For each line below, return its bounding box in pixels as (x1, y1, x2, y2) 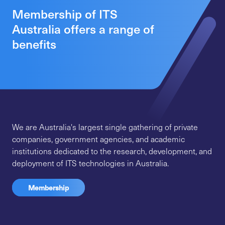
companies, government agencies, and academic (12, 133, 185, 144)
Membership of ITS (12, 5, 118, 22)
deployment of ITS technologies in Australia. (12, 157, 169, 168)
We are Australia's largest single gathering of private (12, 121, 198, 132)
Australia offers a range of (12, 20, 154, 37)
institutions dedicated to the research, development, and (12, 145, 212, 156)
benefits (12, 35, 56, 52)
